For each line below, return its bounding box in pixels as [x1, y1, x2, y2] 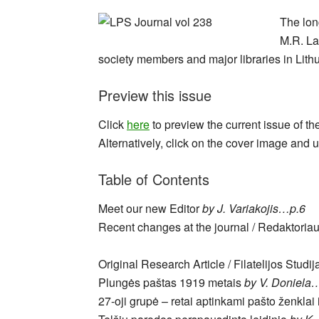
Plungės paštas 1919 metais [98, 274, 244, 291]
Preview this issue [98, 85, 211, 105]
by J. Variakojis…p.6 [202, 200, 305, 216]
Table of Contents [98, 169, 209, 189]
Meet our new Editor [98, 200, 202, 216]
